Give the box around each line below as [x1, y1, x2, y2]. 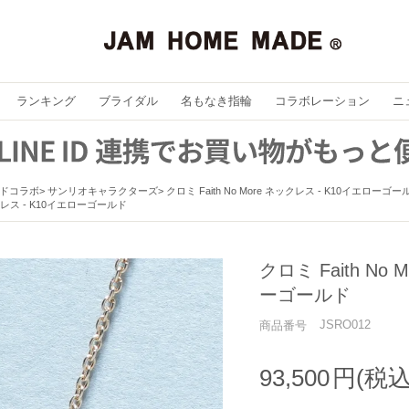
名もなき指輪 [180, 94, 252, 108]
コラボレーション [274, 94, 370, 108]
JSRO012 [320, 318, 371, 331]
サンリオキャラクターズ [47, 185, 158, 196]
